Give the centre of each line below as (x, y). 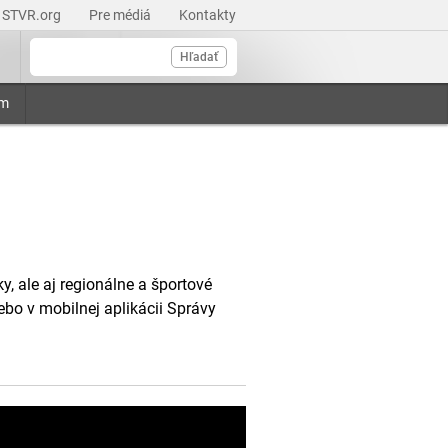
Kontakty (207, 15)
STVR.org (33, 15)
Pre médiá (121, 15)
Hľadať (199, 57)
